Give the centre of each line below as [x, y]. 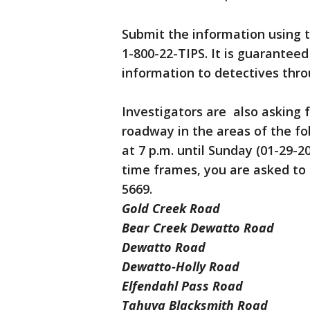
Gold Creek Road [171, 209]
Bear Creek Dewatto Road [198, 228]
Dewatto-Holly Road [181, 267]
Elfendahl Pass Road [182, 286]
